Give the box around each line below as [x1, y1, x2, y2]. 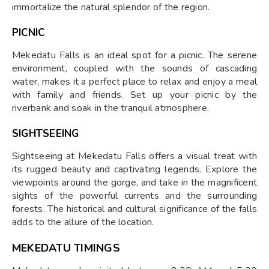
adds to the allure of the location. [12, 215, 154, 229]
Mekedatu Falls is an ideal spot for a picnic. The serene [12, 48, 257, 62]
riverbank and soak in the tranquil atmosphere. [12, 101, 210, 115]
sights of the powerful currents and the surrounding [12, 189, 257, 202]
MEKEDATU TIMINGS [12, 240, 120, 255]
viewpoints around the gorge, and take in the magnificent [12, 175, 257, 189]
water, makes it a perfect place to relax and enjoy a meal [12, 74, 257, 88]
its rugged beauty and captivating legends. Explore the [12, 162, 257, 176]
